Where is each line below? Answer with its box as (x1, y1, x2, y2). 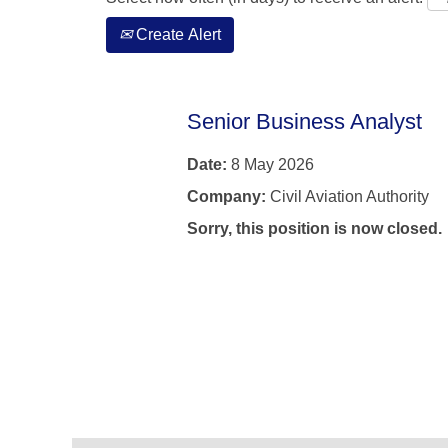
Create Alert (132, 26, 221, 43)
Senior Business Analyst (187, 109, 422, 134)
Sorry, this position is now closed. (187, 220, 442, 237)
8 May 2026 (231, 156, 314, 173)
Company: (187, 188, 270, 205)
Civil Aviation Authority (270, 188, 429, 205)
